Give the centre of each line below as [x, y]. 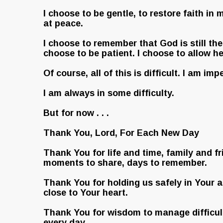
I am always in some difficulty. [109, 93]
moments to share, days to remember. [125, 163]
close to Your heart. [86, 193]
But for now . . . [76, 113]
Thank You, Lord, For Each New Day [121, 133]
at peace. [63, 23]
